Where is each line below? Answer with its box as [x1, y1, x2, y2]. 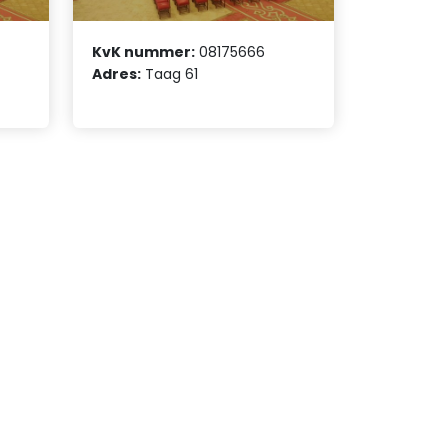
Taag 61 [141, 63, 199, 84]
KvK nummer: [92, 41, 196, 62]
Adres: [92, 63, 142, 84]
